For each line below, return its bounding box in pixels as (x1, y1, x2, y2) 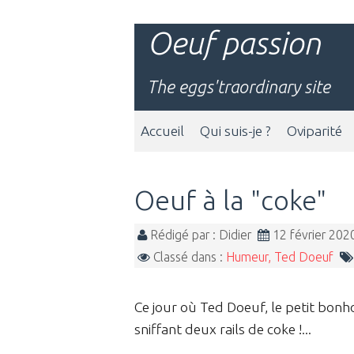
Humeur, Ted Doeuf (226, 249, 333, 264)
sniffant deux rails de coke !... (134, 321, 311, 337)
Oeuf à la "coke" (134, 185, 326, 215)
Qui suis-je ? (200, 123, 271, 138)
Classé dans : (150, 249, 226, 264)
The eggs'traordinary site (147, 77, 330, 96)
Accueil (141, 123, 184, 138)
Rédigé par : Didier (147, 227, 258, 242)
